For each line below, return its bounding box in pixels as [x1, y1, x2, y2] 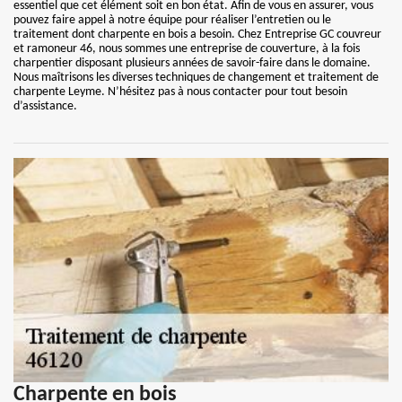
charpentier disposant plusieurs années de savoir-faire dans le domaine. [13, 57, 371, 70]
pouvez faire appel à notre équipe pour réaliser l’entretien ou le [13, 13, 331, 27]
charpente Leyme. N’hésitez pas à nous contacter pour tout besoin [13, 85, 347, 99]
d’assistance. [13, 100, 77, 113]
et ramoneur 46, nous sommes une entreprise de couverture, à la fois [13, 42, 360, 56]
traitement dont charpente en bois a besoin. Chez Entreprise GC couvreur [13, 28, 381, 41]
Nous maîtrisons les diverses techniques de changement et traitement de [13, 71, 379, 84]
